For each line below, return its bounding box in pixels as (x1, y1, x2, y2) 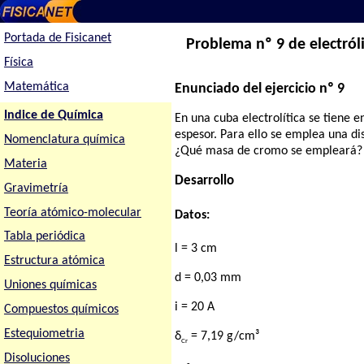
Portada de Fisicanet (3, 32, 111, 45)
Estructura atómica (3, 254, 105, 268)
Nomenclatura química (3, 132, 125, 146)
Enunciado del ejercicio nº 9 (175, 81, 345, 97)
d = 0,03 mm (175, 271, 242, 284)
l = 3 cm (175, 241, 218, 255)
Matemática (3, 80, 69, 93)
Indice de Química (3, 108, 103, 122)
